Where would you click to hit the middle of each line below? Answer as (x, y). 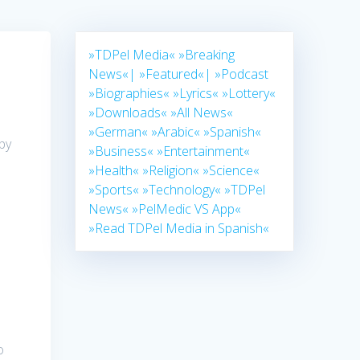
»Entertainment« (204, 151)
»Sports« (114, 190)
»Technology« (182, 190)
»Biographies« (129, 94)
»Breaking (207, 55)
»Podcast (242, 74)
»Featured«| (176, 74)
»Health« (114, 171)
